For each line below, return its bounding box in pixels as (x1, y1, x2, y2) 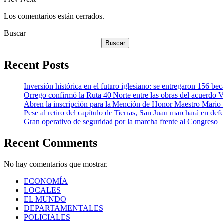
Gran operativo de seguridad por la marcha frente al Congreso (24, 117, 218, 126)
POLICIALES (24, 212, 70, 221)
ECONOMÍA (24, 176, 68, 185)
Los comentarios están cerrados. (4, 12, 104, 21)
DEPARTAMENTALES (24, 203, 103, 212)
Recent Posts (4, 58, 69, 72)
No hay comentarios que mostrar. (4, 159, 108, 168)
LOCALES (24, 185, 61, 194)
